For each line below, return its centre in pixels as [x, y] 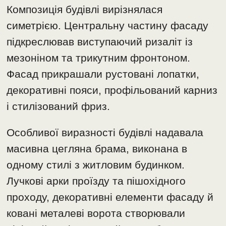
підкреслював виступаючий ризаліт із [100, 42]
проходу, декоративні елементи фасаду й [110, 197]
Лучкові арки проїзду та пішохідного [96, 181]
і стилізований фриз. [59, 106]
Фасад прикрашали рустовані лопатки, [103, 74]
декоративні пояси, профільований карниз [112, 90]
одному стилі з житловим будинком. [96, 165]
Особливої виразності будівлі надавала [105, 133]
